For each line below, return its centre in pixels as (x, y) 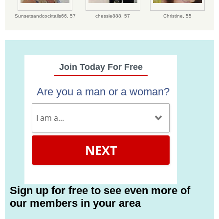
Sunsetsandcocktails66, (42, 16)
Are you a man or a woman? (103, 92)
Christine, (174, 16)
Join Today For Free (101, 67)
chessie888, (110, 16)
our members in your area (75, 203)
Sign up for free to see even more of (100, 190)
